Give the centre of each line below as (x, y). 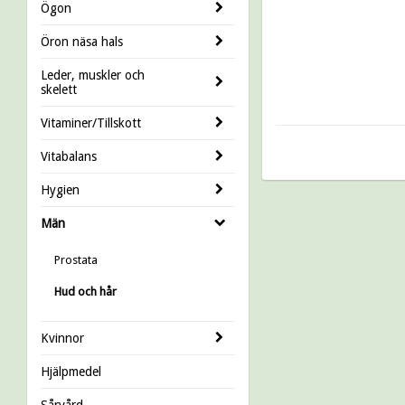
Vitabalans (69, 156)
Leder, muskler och (93, 75)
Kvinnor (62, 338)
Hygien (60, 189)
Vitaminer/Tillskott (91, 122)
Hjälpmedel (71, 371)
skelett (59, 89)
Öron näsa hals (82, 41)
